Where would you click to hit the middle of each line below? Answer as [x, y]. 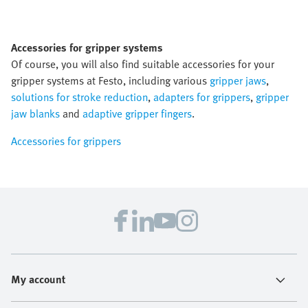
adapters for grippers [202, 97]
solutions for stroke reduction [79, 97]
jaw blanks [35, 113]
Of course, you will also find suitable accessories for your [143, 64]
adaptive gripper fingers [137, 113]
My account [38, 279]
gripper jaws [238, 80]
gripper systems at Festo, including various [110, 80]
